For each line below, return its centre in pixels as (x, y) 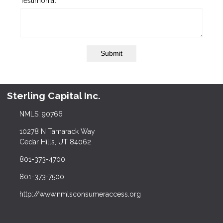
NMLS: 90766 (41, 114)
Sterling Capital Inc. (54, 96)
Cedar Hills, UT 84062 (55, 142)
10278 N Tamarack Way (57, 132)
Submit (111, 54)
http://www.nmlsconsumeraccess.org (80, 194)
